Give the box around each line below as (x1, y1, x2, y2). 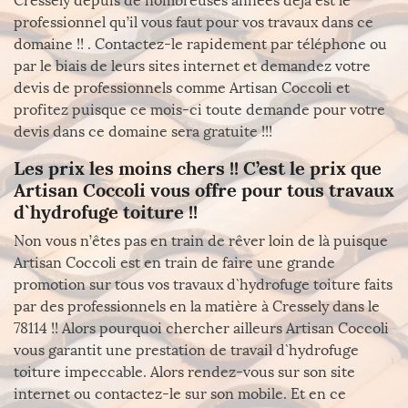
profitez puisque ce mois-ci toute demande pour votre (14, 101, 385, 118)
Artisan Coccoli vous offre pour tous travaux (14, 178, 394, 201)
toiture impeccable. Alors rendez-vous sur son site (14, 363, 355, 381)
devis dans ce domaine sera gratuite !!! (14, 123, 272, 140)
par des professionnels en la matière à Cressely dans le (14, 298, 380, 315)
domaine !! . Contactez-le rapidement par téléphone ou (14, 36, 387, 53)
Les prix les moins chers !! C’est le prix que (14, 157, 382, 179)
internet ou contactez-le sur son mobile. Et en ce (14, 385, 346, 403)
